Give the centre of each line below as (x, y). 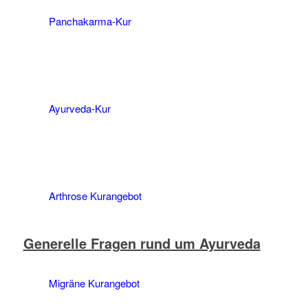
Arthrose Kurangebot (95, 196)
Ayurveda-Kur (79, 108)
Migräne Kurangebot (94, 283)
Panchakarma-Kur (90, 21)
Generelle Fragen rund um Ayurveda (142, 243)
